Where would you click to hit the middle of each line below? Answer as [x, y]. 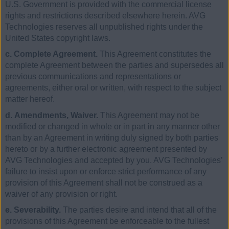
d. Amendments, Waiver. [52, 115]
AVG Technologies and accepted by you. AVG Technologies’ [114, 160]
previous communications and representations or [93, 77]
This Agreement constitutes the [154, 54]
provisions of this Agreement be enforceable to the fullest [107, 221]
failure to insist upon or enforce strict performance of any [106, 171]
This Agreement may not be [149, 115]
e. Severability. [33, 210]
